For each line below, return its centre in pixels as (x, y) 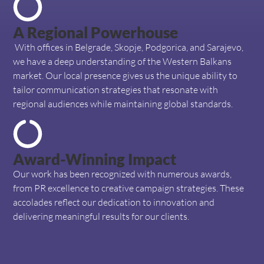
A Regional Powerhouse (96, 32)
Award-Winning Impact (95, 159)
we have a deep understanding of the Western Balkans (123, 61)
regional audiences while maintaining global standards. (123, 103)
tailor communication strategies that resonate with (116, 89)
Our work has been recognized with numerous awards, (123, 174)
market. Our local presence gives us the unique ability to (126, 75)
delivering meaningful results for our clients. (101, 217)
